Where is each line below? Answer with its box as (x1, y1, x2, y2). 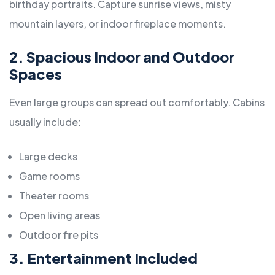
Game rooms (19, 169, 80, 183)
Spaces (9, 65, 62, 83)
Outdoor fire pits (19, 228, 98, 242)
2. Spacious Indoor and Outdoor (9, 48, 234, 66)
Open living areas (19, 209, 100, 222)
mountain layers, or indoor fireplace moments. (9, 17, 226, 31)
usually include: (9, 115, 81, 129)
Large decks (19, 150, 77, 163)
